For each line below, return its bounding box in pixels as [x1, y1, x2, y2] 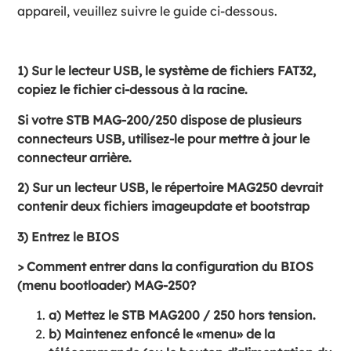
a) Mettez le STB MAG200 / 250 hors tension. [49, 307, 317, 324]
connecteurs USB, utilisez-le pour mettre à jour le [17, 130, 310, 147]
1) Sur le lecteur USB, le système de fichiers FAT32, [17, 63, 317, 79]
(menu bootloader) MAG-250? [17, 277, 197, 293]
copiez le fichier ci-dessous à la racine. [17, 81, 248, 98]
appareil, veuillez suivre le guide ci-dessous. [17, 2, 278, 19]
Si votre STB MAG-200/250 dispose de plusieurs [17, 111, 302, 128]
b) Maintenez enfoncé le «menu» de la [49, 326, 276, 342]
